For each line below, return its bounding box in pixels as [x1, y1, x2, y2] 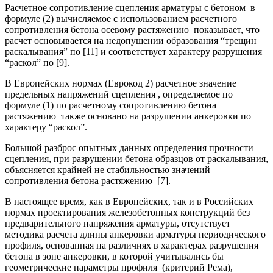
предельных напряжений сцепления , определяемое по [5, 88, 233, 99]
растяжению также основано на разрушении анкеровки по [5, 110, 251, 121]
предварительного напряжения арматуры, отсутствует [5, 218, 230, 229]
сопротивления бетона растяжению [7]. [5, 175, 171, 186]
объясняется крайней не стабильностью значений [5, 164, 210, 175]
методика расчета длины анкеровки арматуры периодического [5, 229, 266, 239]
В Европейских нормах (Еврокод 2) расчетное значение [5, 77, 236, 88]
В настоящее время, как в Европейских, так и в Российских [5, 196, 253, 207]
